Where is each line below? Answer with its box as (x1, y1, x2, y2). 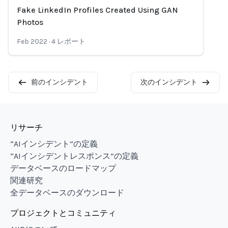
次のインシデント (140, 78, 197, 87)
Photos (17, 17, 43, 27)
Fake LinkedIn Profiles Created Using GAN (17, 5, 178, 15)
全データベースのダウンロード (10, 188, 124, 197)
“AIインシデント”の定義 (10, 139, 98, 149)
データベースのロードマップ (10, 163, 116, 173)
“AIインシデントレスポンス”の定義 (10, 151, 138, 161)
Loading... (8, 13, 43, 23)
